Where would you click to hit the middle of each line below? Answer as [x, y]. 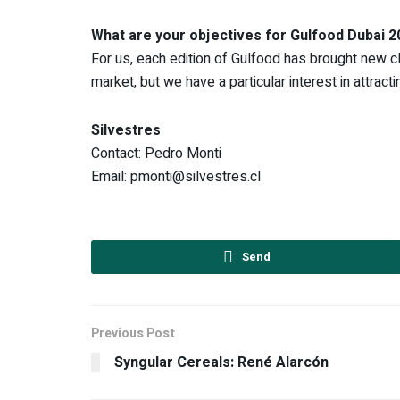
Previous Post [133, 333]
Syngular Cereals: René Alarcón [221, 362]
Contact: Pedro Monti [156, 153]
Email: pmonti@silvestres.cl [176, 176]
